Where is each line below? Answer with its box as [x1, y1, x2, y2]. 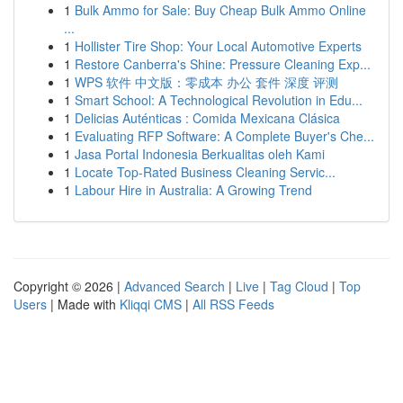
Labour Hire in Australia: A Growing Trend [75, 181, 312, 199]
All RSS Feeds [193, 295, 274, 313]
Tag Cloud [270, 277, 328, 295]
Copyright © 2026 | [13, 277, 124, 295]
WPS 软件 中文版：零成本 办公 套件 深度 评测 [75, 73, 338, 91]
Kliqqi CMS [120, 295, 182, 313]
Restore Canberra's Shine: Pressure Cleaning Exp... [75, 55, 371, 73]
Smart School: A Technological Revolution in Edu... [75, 91, 363, 109]
